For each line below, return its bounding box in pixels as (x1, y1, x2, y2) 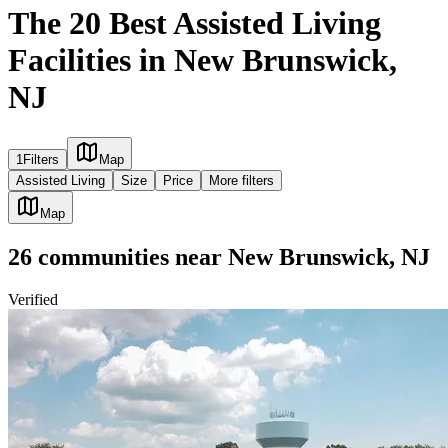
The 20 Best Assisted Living (8, 4, 381, 41)
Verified (8, 291, 58, 309)
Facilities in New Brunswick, (8, 41, 397, 78)
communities (32, 244, 169, 271)
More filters (209, 173, 274, 189)
